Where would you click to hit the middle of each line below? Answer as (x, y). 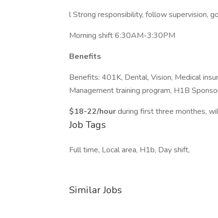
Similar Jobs (96, 190)
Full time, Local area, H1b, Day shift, (129, 150)
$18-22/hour (93, 111)
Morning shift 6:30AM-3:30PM (122, 36)
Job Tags (88, 125)
